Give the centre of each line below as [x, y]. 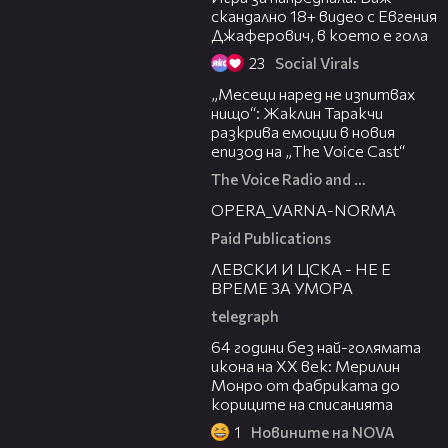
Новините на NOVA [323, 432]
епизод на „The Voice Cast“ [308, 151]
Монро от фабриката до [305, 385]
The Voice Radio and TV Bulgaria [360, 179]
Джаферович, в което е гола [319, 35]
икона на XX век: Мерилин [305, 366]
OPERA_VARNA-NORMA [303, 210]
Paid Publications [271, 238]
